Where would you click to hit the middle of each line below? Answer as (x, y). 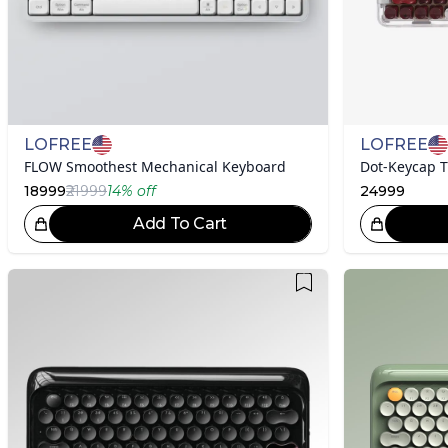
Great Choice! (254, 223)
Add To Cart (180, 223)
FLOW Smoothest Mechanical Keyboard (155, 166)
